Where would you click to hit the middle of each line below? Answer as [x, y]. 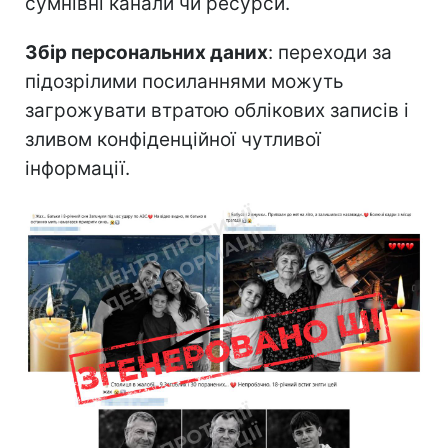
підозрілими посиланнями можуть [184, 82]
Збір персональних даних [146, 53]
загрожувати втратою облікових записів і [217, 111]
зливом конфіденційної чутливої [173, 140]
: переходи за [330, 53]
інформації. [77, 169]
